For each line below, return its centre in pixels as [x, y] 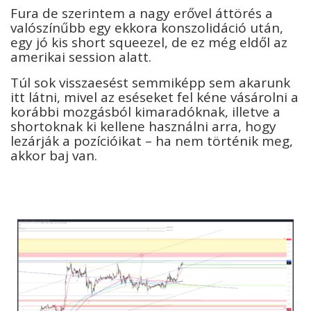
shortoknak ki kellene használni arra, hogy [143, 126]
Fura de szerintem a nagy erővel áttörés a [142, 14]
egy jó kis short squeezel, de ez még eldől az [149, 43]
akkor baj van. [56, 155]
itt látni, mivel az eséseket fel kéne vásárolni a [154, 97]
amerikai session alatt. [83, 57]
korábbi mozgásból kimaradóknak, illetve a [145, 111]
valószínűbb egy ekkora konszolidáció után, [147, 28]
